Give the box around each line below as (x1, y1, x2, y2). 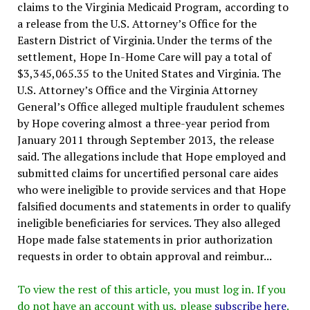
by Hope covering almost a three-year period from (17, 115, 270, 131)
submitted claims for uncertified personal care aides (17, 165, 278, 181)
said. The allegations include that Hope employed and (17, 148, 286, 164)
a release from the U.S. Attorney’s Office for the (17, 15, 257, 31)
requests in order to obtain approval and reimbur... (17, 248, 272, 264)
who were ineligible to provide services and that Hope (17, 181, 286, 197)
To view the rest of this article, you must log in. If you (17, 281, 286, 297)
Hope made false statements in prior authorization (17, 231, 273, 247)
